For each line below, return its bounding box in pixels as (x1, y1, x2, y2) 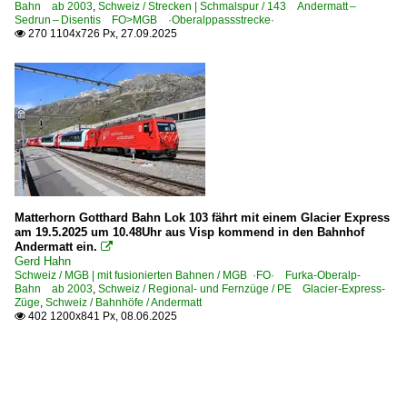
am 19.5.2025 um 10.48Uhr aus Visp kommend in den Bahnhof (15, 225, 364, 240)
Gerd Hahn (15, 254, 71, 269)
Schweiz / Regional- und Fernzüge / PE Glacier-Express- (98, 283, 385, 296)
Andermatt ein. (15, 240, 101, 254)
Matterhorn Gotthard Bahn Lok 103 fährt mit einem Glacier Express (15, 211, 390, 225)
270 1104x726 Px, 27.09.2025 (25, 27, 177, 41)
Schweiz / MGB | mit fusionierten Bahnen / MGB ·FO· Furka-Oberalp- (15, 269, 361, 283)
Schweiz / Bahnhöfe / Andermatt (45, 296, 202, 310)
